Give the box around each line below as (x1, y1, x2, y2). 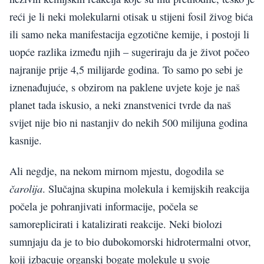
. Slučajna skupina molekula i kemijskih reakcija (42, 181, 249, 196)
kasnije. (9, 133, 42, 147)
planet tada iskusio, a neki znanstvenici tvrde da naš (9, 97, 231, 112)
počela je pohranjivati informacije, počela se (9, 199, 198, 214)
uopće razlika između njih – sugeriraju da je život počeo (9, 44, 249, 59)
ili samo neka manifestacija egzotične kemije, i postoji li (9, 27, 249, 41)
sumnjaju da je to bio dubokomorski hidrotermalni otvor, (9, 235, 251, 249)
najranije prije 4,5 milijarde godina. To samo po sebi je (9, 62, 243, 77)
